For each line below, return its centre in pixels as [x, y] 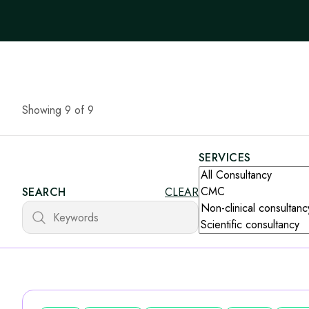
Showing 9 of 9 [58, 110]
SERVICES [225, 158]
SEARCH [44, 192]
